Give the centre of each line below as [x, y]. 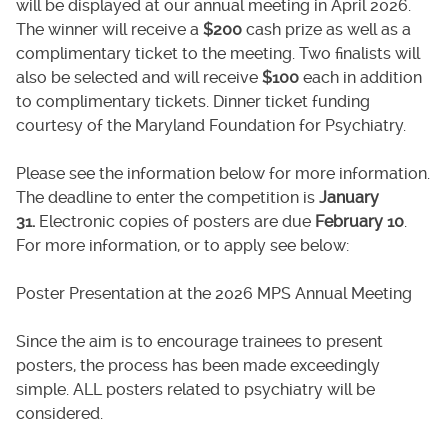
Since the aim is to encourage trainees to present [199, 341]
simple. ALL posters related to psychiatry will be [195, 389]
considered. [59, 413]
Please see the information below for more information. [222, 173]
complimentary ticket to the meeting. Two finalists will [217, 53]
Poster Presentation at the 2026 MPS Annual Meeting [213, 293]
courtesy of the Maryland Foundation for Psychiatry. [210, 125]
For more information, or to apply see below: [182, 245]
